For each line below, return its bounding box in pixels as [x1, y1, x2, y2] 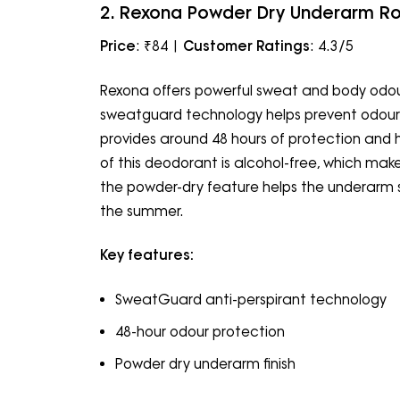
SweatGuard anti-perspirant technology [114, 290, 387, 308]
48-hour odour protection [114, 322, 285, 340]
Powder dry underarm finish [114, 355, 296, 373]
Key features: [100, 246, 194, 264]
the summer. [100, 202, 184, 220]
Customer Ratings [183, 37, 310, 55]
